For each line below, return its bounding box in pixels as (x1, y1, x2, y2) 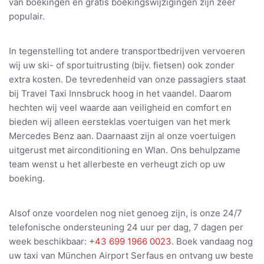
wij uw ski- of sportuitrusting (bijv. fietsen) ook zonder (9, 60, 235, 71)
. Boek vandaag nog (171, 236, 253, 247)
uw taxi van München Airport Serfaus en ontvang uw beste (9, 250, 253, 262)
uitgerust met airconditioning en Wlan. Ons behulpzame (9, 144, 240, 156)
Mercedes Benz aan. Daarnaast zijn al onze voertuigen (9, 130, 236, 142)
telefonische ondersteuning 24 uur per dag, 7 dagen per (9, 222, 243, 233)
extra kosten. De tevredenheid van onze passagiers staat (9, 74, 246, 85)
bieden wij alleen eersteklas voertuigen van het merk (9, 116, 230, 128)
